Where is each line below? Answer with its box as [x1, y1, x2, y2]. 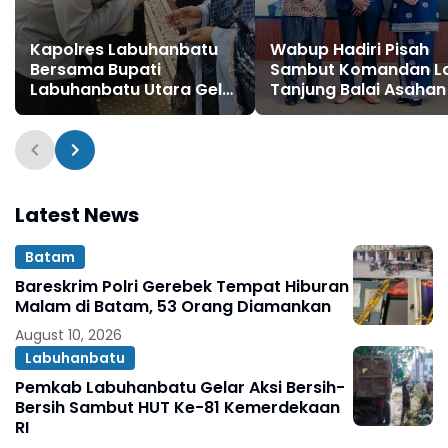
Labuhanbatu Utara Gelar [30, 78, 240, 102]
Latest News [15, 201, 139, 230]
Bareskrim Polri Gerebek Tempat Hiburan [15, 275, 349, 299]
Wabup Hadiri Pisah [270, 38, 429, 62]
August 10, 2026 [15, 325, 122, 346]
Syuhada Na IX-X [30, 118, 168, 142]
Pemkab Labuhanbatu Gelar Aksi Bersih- [15, 376, 345, 400]
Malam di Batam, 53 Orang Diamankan [15, 295, 331, 319]
